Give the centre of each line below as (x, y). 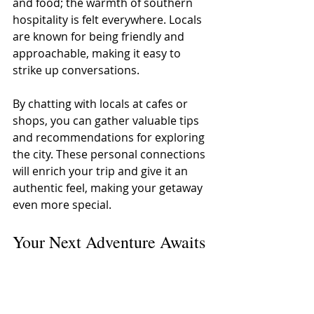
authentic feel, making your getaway (109, 187)
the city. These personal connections (110, 154)
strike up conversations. (77, 70)
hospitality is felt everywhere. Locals (109, 19)
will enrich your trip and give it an (102, 171)
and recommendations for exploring (110, 137)
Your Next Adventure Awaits (109, 241)
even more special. (62, 204)
